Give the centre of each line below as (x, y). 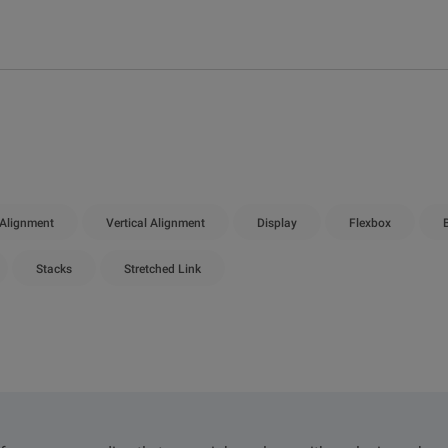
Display (277, 223)
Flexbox (370, 223)
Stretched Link (162, 269)
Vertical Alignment (155, 223)
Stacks (54, 269)
